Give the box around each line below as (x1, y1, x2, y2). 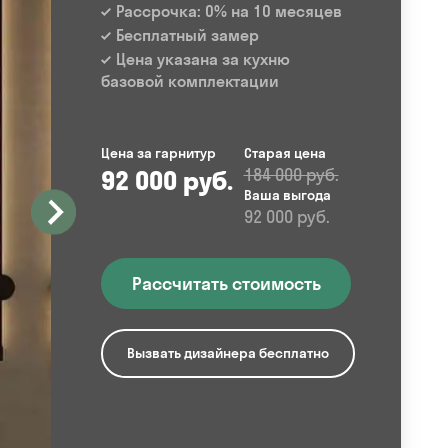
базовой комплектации (101, 71, 279, 91)
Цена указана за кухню (116, 49, 290, 69)
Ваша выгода (243, 186, 331, 204)
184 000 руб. (243, 164, 339, 185)
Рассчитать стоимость (131, 272, 321, 295)
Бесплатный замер (116, 25, 259, 45)
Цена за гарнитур (101, 144, 216, 162)
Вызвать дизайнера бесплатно (127, 344, 329, 362)
